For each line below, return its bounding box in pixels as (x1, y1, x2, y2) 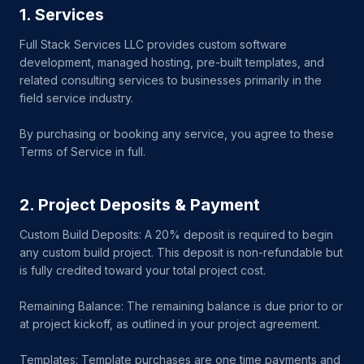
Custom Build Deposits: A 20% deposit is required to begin (19, 227, 333, 241)
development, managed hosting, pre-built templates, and (19, 55, 324, 69)
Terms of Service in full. (19, 145, 145, 158)
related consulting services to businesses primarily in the (19, 73, 322, 87)
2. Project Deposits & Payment (19, 195, 260, 214)
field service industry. (19, 91, 133, 105)
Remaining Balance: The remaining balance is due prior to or (19, 299, 343, 313)
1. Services (19, 5, 104, 24)
